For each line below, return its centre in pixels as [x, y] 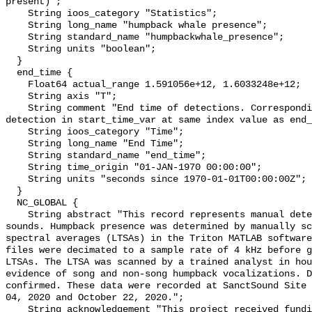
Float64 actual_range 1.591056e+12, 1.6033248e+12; [17, 85]
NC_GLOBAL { [11, 203]
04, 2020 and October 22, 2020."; [95, 298]
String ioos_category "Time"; [17, 132]
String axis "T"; [17, 97]
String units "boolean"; [17, 49]
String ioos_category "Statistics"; [17, 14]
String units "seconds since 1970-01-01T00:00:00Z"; [17, 180]
